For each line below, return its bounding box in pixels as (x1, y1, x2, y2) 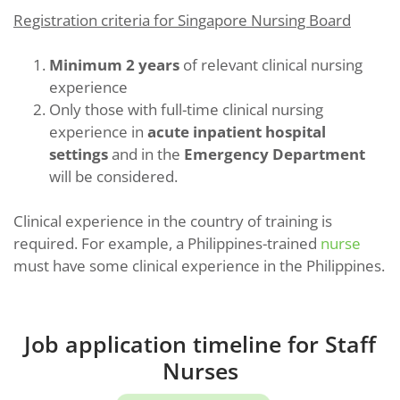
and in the (108, 143, 184, 164)
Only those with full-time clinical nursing (49, 98, 323, 120)
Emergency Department (184, 143, 365, 164)
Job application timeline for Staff (24, 328, 376, 359)
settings (49, 143, 108, 164)
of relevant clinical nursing (179, 54, 362, 75)
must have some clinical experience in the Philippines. (13, 254, 385, 276)
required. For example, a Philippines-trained (13, 232, 321, 254)
